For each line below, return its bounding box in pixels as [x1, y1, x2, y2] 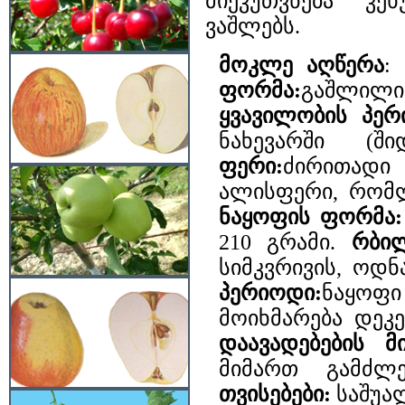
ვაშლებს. [205, 14, 300, 39]
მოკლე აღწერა [219, 53, 385, 78]
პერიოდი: [219, 281, 322, 306]
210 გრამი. [219, 231, 352, 255]
